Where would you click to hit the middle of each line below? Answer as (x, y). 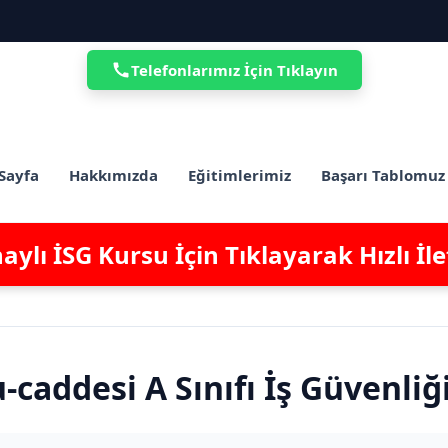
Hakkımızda (113, 174)
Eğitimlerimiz (239, 174)
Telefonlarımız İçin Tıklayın (234, 70)
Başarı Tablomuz (383, 174)
